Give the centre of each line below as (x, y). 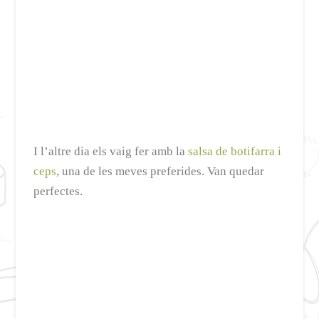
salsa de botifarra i (235, 152)
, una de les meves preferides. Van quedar (161, 172)
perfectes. (58, 192)
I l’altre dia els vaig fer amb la (111, 152)
